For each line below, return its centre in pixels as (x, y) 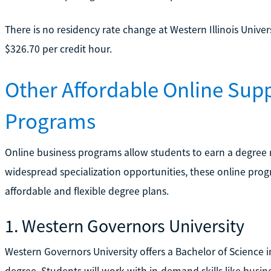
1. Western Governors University (124, 225)
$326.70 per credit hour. (58, 49)
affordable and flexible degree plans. (87, 191)
